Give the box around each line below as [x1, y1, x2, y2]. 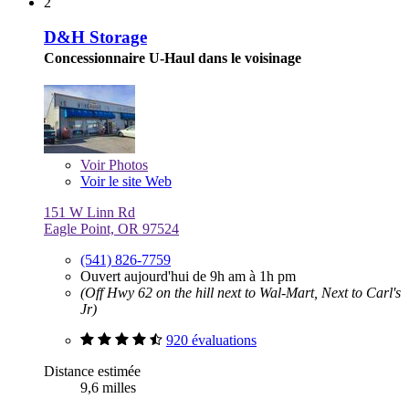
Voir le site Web [80, 173, 172, 190]
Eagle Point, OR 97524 [44, 221, 179, 237]
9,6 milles [80, 380, 136, 396]
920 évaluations [166, 332, 257, 349]
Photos [105, 157, 148, 173]
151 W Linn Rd [44, 204, 135, 221]
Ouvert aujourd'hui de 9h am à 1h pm [80, 268, 296, 285]
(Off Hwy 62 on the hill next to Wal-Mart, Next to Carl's [80, 285, 401, 301]
